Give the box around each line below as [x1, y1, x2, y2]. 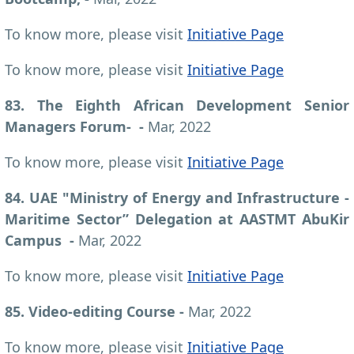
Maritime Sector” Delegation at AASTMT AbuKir [5, 209, 349, 228]
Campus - [5, 230, 78, 250]
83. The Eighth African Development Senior [5, 95, 349, 115]
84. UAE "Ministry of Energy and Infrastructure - [5, 187, 349, 207]
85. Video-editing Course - [5, 301, 188, 321]
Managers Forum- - [5, 116, 148, 136]
